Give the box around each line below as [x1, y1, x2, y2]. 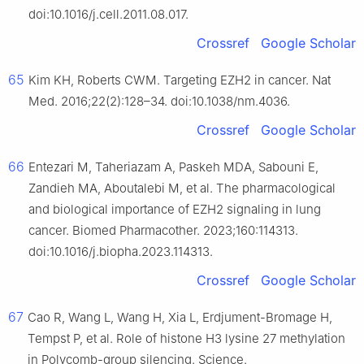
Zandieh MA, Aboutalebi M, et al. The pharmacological [28, 180, 336, 197]
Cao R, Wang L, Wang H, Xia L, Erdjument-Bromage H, [28, 310, 332, 326]
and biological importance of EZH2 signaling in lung [28, 201, 321, 218]
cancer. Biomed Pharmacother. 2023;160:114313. [28, 223, 298, 239]
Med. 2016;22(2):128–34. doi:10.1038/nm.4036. [28, 93, 290, 110]
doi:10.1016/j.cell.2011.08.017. [28, 6, 188, 23]
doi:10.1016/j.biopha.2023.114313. [28, 244, 213, 260]
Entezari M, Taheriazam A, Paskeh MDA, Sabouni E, [28, 159, 318, 175]
